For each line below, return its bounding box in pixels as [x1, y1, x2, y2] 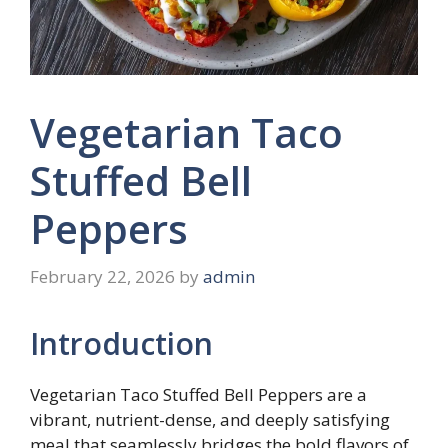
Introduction [30, 322, 213, 364]
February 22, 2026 [30, 264, 175, 288]
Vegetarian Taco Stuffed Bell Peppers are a [30, 382, 367, 406]
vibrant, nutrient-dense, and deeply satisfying [30, 407, 390, 431]
